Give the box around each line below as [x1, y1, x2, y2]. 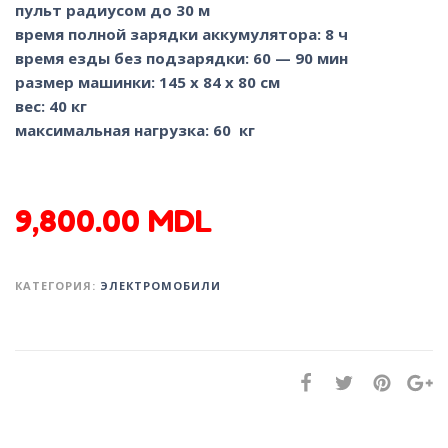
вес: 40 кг [15, 95, 87, 116]
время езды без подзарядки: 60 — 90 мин [15, 47, 348, 68]
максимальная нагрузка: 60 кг [15, 119, 255, 140]
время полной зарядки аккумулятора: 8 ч [15, 23, 348, 44]
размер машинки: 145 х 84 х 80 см [15, 71, 280, 92]
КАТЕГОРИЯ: [15, 277, 100, 293]
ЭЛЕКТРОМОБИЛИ [100, 277, 221, 293]
